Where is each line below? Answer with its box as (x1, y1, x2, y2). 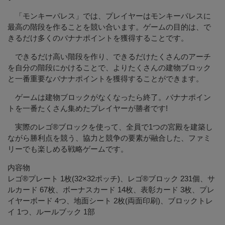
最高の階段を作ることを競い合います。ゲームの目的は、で (8, 23, 211, 31)
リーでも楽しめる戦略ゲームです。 (8, 145, 128, 153)
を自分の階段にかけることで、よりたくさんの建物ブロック (8, 63, 211, 72)
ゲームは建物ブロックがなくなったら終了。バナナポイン (8, 93, 211, 101)
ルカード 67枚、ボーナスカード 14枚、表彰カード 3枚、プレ (8, 185, 214, 194)
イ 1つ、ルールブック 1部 (8, 207, 95, 216)
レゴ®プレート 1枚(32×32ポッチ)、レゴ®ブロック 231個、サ (8, 174, 215, 183)
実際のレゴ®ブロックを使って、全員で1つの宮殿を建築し (8, 123, 213, 131)
